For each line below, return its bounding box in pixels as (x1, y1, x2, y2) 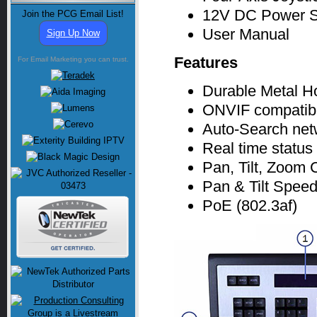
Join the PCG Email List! (22, 8, 124, 19)
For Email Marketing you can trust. (17, 55, 129, 63)
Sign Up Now (46, 28, 100, 38)
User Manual (202, 25, 289, 44)
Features (174, 54, 238, 72)
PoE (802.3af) (202, 197, 297, 215)
